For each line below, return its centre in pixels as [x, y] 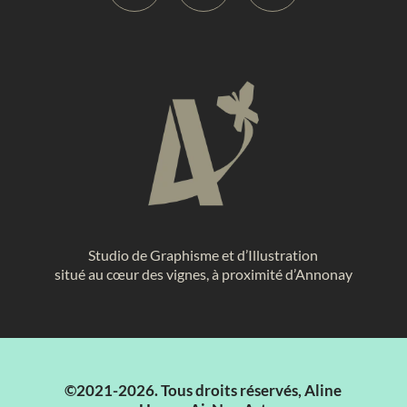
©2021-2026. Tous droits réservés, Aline [203, 390]
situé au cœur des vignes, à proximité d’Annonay [203, 273]
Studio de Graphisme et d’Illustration [203, 254]
